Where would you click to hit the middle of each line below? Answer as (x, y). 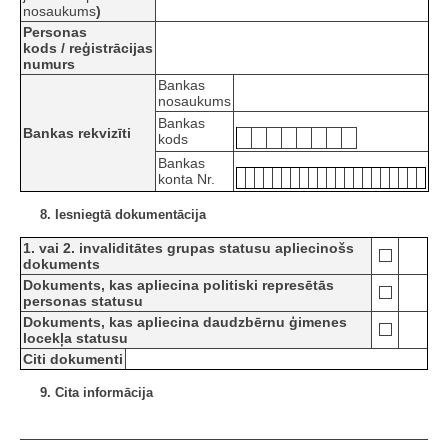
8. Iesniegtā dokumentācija (123, 215)
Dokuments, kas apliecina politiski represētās (178, 285)
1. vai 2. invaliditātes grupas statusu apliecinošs (188, 248)
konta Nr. (186, 179)
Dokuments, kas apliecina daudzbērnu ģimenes (185, 322)
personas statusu (83, 301)
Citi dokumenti (73, 359)
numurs (49, 64)
